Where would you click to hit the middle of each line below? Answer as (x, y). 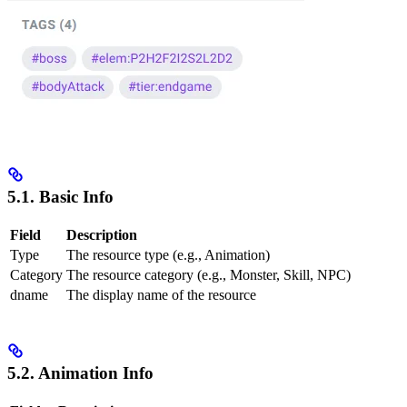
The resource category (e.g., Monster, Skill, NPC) (208, 274)
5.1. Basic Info (60, 197)
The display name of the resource (161, 294)
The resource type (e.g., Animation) (168, 254)
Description (102, 234)
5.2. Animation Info (80, 373)
